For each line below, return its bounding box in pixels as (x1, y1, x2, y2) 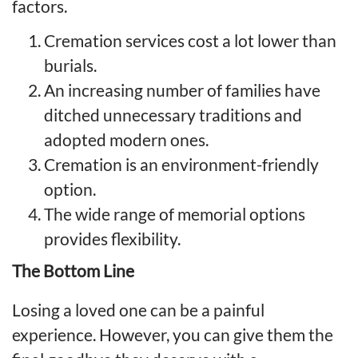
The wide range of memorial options (44, 203, 305, 224)
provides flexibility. (44, 228, 181, 249)
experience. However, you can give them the (12, 324, 333, 344)
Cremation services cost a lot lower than (44, 30, 336, 50)
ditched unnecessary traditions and (44, 104, 302, 125)
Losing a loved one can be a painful (12, 299, 265, 320)
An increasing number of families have (44, 79, 320, 100)
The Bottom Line (12, 260, 134, 280)
